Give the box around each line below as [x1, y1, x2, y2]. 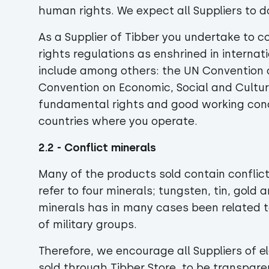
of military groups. [38, 218, 140, 231]
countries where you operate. [38, 115, 198, 128]
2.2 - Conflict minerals [38, 141, 156, 154]
